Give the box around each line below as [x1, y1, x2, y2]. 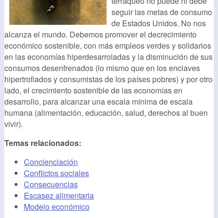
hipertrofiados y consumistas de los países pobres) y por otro [4, 73, 213, 85]
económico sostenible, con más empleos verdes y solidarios [4, 40, 211, 52]
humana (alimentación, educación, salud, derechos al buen [4, 107, 208, 119]
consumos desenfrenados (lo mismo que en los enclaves [4, 62, 200, 74]
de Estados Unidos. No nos [111, 18, 206, 29]
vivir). [4, 118, 23, 130]
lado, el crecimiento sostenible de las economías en [4, 85, 182, 96]
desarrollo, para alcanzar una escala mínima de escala [4, 96, 193, 108]
